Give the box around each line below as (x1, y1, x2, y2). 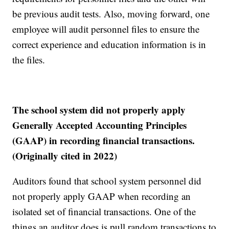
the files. (12, 53, 45, 66)
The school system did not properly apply (12, 103, 186, 117)
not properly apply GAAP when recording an (12, 190, 191, 203)
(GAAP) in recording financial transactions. (12, 133, 195, 148)
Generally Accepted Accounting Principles (12, 118, 187, 132)
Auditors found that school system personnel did (12, 174, 202, 188)
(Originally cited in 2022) (12, 149, 118, 163)
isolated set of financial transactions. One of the (12, 205, 196, 218)
